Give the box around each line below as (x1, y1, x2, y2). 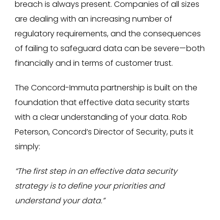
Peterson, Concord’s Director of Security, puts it (15, 126, 193, 137)
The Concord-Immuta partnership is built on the (15, 82, 197, 93)
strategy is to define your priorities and (15, 180, 165, 192)
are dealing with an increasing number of (15, 13, 172, 25)
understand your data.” (15, 195, 105, 206)
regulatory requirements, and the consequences (15, 28, 201, 39)
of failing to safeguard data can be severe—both (15, 43, 205, 54)
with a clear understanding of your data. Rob (15, 111, 187, 123)
